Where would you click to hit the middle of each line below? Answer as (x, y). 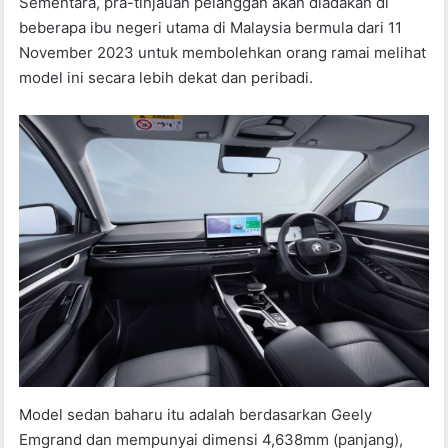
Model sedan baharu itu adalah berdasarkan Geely (196, 414)
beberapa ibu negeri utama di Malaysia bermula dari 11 (211, 27)
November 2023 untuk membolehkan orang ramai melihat (223, 52)
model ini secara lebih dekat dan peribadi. (166, 77)
